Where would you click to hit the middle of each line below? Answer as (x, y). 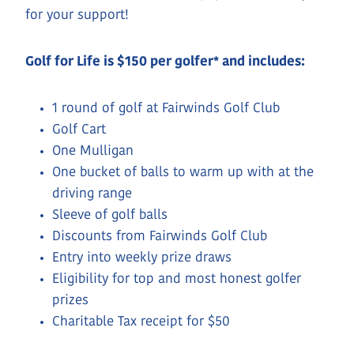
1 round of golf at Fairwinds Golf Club (166, 108)
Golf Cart (79, 130)
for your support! (77, 15)
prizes (70, 300)
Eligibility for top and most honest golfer (177, 279)
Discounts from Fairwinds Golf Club (160, 236)
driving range (92, 194)
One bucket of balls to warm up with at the (183, 172)
